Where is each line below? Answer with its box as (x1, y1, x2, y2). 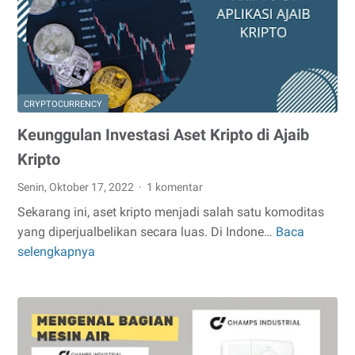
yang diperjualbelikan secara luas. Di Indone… (17, 223, 276, 239)
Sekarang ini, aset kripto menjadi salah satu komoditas (17, 204, 324, 219)
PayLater (127, 40, 177, 55)
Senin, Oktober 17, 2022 (17, 180, 136, 193)
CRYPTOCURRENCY (24, 98, 102, 109)
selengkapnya (17, 243, 95, 259)
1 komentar (147, 180, 204, 193)
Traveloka (127, 20, 181, 36)
